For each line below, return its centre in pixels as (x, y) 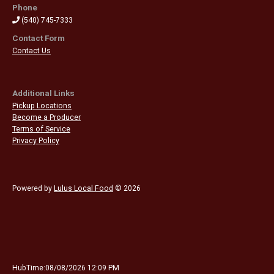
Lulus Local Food (83, 188)
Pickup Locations (42, 106)
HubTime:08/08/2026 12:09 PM (66, 268)
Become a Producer (46, 117)
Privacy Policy (36, 140)
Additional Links (43, 93)
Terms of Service (41, 129)
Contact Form (39, 38)
